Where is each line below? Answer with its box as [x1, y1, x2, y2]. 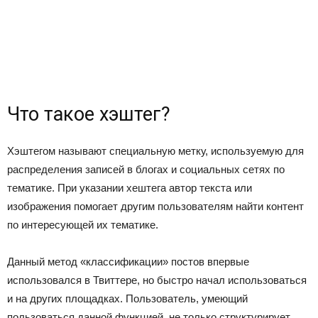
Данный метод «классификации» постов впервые [7, 256, 249, 268]
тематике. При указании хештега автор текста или [7, 182, 252, 194]
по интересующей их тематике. [7, 219, 158, 231]
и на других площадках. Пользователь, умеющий [7, 292, 248, 305]
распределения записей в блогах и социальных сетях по [7, 163, 285, 175]
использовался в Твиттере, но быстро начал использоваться [7, 274, 307, 286]
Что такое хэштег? [7, 103, 170, 126]
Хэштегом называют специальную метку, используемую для [7, 145, 304, 157]
